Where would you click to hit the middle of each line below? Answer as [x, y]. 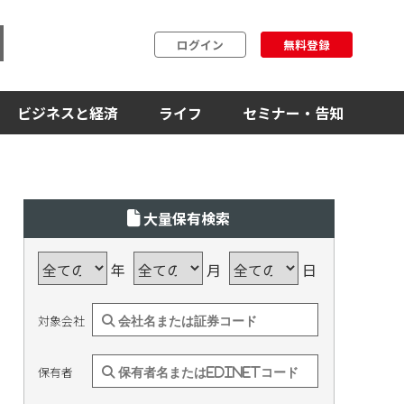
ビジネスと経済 [68, 112]
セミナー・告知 [293, 112]
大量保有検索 [185, 218]
